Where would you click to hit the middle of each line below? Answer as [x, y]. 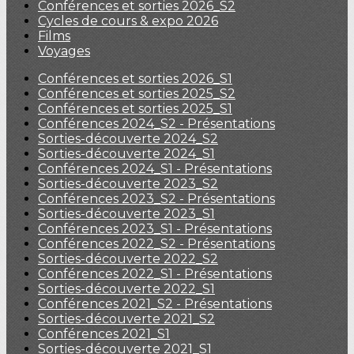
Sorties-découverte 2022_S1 [126, 289]
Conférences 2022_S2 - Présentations [156, 244]
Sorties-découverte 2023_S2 [128, 184]
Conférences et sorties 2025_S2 [137, 94]
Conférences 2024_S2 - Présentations [156, 124]
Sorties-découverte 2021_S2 [126, 319]
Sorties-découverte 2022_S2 [128, 259]
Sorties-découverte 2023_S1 [126, 214]
